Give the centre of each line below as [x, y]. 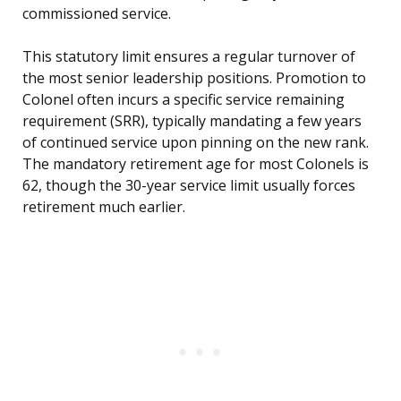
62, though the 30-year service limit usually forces [189, 186]
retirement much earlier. [104, 207]
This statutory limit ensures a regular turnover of [189, 57]
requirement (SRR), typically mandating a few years [192, 121]
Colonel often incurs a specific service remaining [183, 100]
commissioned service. [97, 14]
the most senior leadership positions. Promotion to [194, 78]
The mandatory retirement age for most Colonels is [196, 164]
